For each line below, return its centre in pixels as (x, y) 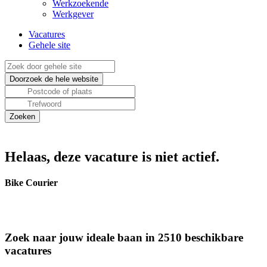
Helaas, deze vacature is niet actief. (112, 157)
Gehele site (49, 45)
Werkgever (73, 14)
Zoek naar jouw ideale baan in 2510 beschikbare (124, 238)
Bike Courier (31, 183)
